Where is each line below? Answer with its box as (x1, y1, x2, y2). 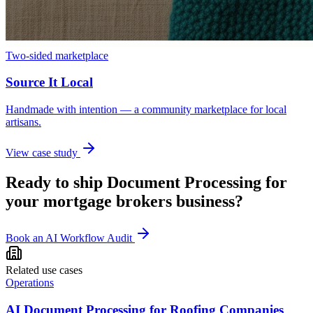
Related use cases (6, 263, 82, 276)
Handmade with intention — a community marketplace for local (6, 103, 286, 116)
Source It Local (6, 75, 93, 90)
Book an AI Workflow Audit (6, 231, 132, 244)
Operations (6, 276, 54, 289)
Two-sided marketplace (6, 49, 108, 61)
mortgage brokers (43, 191, 172, 210)
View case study (6, 147, 80, 159)
